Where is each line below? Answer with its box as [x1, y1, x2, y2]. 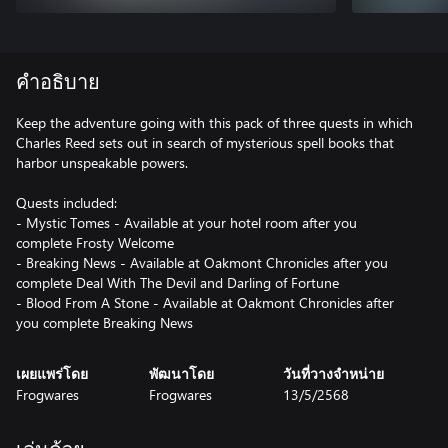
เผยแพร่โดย [16, 368, 88, 382]
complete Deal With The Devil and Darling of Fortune [16, 273, 339, 292]
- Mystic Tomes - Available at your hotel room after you [16, 213, 357, 232]
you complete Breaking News [16, 313, 193, 332]
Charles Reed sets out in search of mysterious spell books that [16, 133, 394, 152]
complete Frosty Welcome [16, 233, 174, 252]
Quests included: [16, 193, 117, 212]
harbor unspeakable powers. [16, 153, 188, 172]
